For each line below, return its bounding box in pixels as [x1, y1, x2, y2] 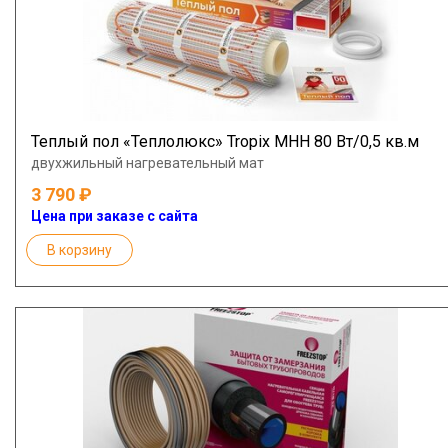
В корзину [47, 242, 112, 259]
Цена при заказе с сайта [31, 208, 198, 225]
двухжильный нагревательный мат [31, 155, 264, 172]
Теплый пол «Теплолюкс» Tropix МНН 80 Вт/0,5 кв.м [31, 132, 419, 152]
